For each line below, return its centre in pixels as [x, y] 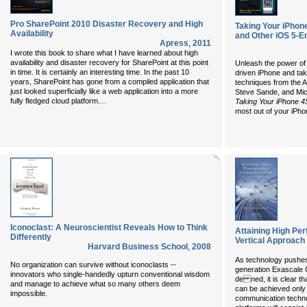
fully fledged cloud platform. [55, 101]
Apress [174, 43]
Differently [31, 237]
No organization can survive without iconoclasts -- [93, 265]
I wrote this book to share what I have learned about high [104, 53]
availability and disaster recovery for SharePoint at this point [109, 62]
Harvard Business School [138, 247]
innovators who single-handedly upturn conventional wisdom [110, 274]
